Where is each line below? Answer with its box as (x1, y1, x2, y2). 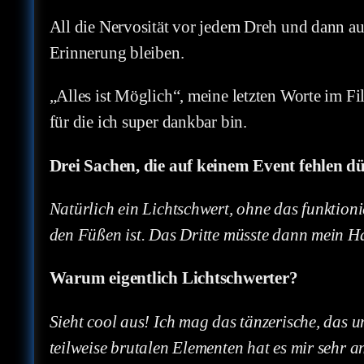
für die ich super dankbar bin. (49, 112, 247, 132)
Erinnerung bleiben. (49, 42, 184, 63)
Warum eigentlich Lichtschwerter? (49, 268, 298, 288)
